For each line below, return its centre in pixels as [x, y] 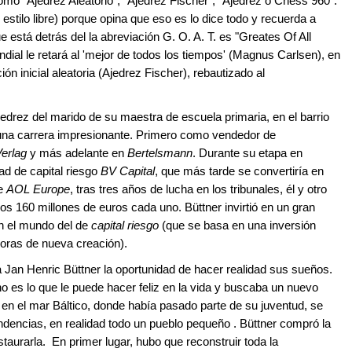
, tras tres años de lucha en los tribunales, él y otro [198, 189]
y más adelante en [77, 153]
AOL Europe [38, 189]
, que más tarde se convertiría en [239, 171]
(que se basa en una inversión [237, 225]
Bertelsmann [160, 153]
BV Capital [128, 171]
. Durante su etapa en [247, 153]
